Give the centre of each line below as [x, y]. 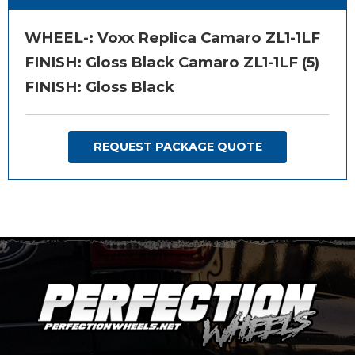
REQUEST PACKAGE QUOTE [177, 147]
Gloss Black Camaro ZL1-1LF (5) [200, 62]
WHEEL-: [59, 37]
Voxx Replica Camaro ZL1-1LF [207, 37]
